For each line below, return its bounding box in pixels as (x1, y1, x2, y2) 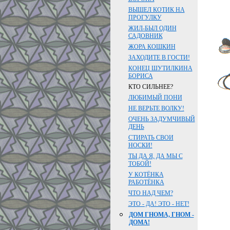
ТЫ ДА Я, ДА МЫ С (128, 152, 183, 160)
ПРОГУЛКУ (128, 14, 162, 21)
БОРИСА (128, 72, 153, 80)
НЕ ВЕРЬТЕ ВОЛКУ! (128, 105, 184, 112)
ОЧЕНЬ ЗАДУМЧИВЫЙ (128, 116, 195, 123)
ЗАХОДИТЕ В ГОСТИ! (128, 54, 190, 61)
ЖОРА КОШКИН (128, 43, 176, 50)
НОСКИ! (128, 142, 152, 149)
